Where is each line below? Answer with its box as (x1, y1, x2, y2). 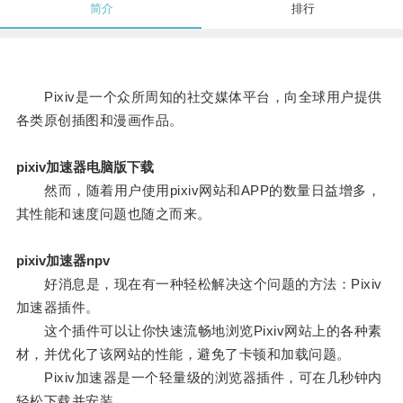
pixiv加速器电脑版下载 (15, 159, 154, 175)
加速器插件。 (15, 300, 100, 316)
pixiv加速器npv (15, 253, 110, 269)
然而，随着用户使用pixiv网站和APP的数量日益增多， (15, 183, 381, 199)
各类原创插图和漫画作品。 (15, 112, 184, 129)
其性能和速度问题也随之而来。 (15, 206, 211, 222)
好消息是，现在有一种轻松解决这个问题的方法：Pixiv (15, 276, 382, 292)
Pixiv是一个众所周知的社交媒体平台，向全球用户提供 (15, 89, 382, 105)
